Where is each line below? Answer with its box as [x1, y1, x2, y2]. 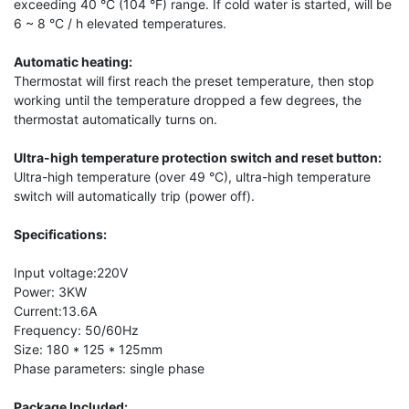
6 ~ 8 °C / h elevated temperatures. [14, 15, 226, 31]
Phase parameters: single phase [14, 360, 204, 376]
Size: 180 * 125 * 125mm [14, 341, 163, 357]
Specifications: [14, 225, 107, 242]
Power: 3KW [14, 283, 87, 299]
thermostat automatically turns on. [14, 110, 217, 127]
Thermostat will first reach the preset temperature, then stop [14, 72, 374, 89]
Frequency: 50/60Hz [14, 321, 139, 338]
